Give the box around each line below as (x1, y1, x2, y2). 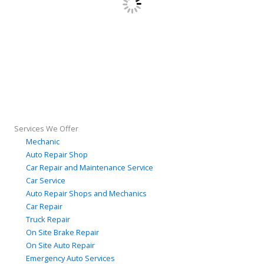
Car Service (26, 174, 65, 186)
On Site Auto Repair (26, 239, 95, 250)
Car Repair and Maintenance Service (26, 161, 153, 173)
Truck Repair (26, 213, 70, 225)
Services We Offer (14, 123, 78, 134)
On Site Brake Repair (26, 226, 99, 237)
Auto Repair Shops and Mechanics (26, 187, 147, 199)
